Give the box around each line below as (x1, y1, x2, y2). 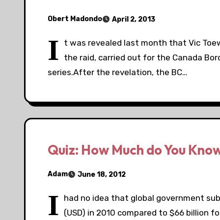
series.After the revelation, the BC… (48, 67, 188, 77)
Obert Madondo (48, 15, 102, 24)
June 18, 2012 (78, 170, 126, 179)
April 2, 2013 (112, 15, 155, 24)
